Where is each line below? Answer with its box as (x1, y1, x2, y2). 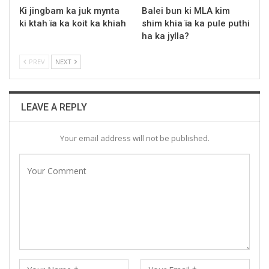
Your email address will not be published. (59, 132, 210, 144)
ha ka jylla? (142, 30, 189, 41)
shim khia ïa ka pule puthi (142, 17, 250, 29)
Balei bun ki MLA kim (142, 5, 230, 16)
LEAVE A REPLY (21, 101, 87, 113)
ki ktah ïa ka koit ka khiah (19, 17, 126, 29)
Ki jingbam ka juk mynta (19, 5, 119, 16)
